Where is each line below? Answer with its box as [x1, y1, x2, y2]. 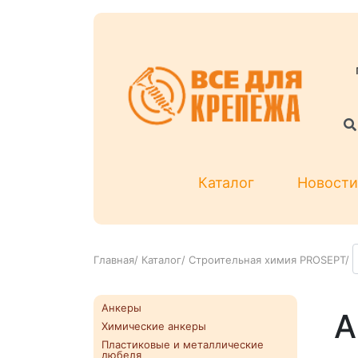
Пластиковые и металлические [101, 338, 264, 352]
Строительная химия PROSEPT [189, 253, 345, 267]
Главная [93, 253, 134, 267]
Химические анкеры [101, 320, 206, 333]
